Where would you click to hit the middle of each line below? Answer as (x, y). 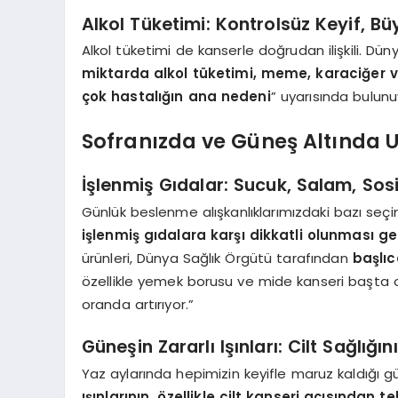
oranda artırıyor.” (138, 304)
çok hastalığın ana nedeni (176, 96)
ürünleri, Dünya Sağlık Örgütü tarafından (217, 258)
